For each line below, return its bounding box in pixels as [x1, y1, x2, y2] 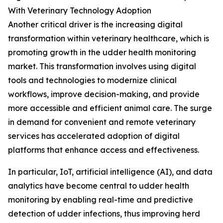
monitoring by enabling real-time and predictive [8, 195, 193, 205]
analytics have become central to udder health [8, 181, 189, 191]
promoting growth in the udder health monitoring [8, 47, 196, 58]
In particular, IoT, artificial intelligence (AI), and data [8, 167, 213, 177]
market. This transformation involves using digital [8, 61, 196, 72]
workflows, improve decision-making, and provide [8, 89, 200, 100]
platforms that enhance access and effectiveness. [8, 145, 199, 155]
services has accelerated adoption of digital [8, 131, 180, 141]
